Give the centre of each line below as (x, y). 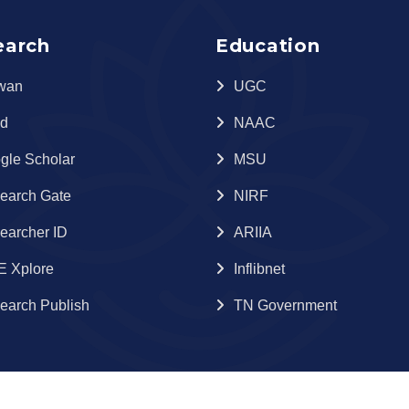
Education (268, 45)
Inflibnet (259, 268)
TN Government (285, 305)
